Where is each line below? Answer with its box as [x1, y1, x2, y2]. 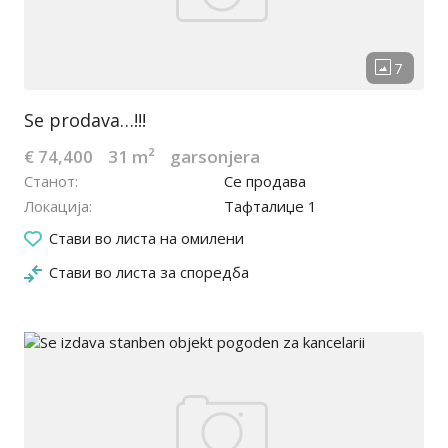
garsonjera [170, 145, 260, 169]
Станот [24, 171, 75, 192]
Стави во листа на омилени [49, 228, 244, 249]
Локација [24, 196, 89, 217]
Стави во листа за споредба [49, 262, 249, 283]
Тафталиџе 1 [224, 196, 317, 217]
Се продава [224, 171, 306, 192]
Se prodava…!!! [24, 108, 146, 133]
